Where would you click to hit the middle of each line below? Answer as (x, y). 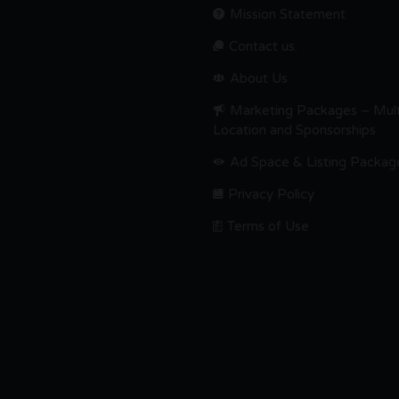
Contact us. (263, 46)
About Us (259, 78)
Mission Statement (288, 14)
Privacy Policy (271, 194)
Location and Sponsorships (294, 130)
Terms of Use (268, 226)
